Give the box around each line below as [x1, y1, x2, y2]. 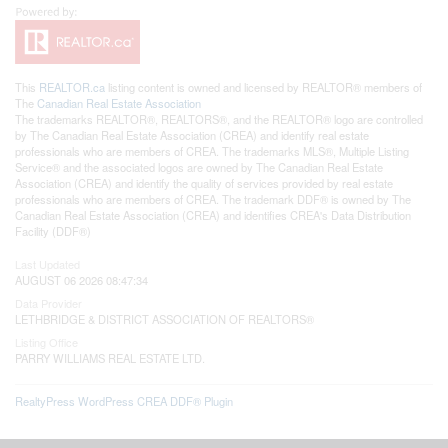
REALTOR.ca [39, 78, 105, 95]
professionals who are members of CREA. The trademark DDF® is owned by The [15, 190, 411, 207]
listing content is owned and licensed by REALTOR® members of [105, 78, 422, 95]
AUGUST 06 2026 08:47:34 [15, 271, 148, 288]
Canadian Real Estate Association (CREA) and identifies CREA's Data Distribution [15, 206, 411, 223]
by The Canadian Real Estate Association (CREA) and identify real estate [15, 126, 369, 143]
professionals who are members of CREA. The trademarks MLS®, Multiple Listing [15, 142, 409, 159]
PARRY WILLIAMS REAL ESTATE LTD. [15, 349, 205, 366]
